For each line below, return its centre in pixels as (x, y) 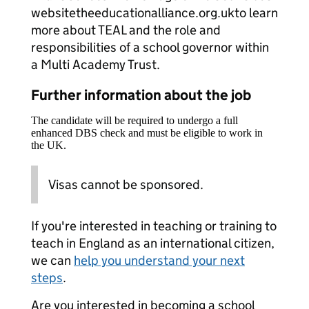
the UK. (49, 145)
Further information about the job (141, 95)
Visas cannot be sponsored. (126, 185)
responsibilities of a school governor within (150, 47)
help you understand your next (159, 260)
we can (52, 260)
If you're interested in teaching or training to (154, 226)
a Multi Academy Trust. (96, 64)
